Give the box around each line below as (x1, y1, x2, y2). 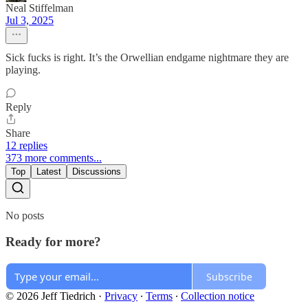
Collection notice (181, 290, 254, 302)
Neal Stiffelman (5, 1, 74, 14)
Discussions (72, 166, 121, 177)
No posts (5, 209, 44, 221)
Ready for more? (5, 234, 101, 250)
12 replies (5, 139, 47, 151)
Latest (36, 166, 61, 177)
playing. (5, 63, 41, 76)
